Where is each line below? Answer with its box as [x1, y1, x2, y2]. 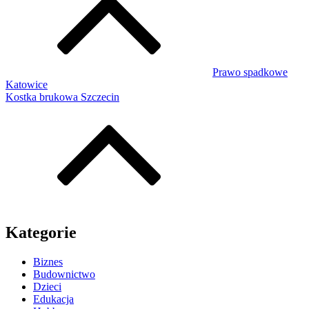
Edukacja [33, 293, 74, 305]
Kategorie [6, 223, 77, 242]
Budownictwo [33, 268, 95, 280]
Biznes [33, 256, 63, 268]
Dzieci [33, 281, 61, 292]
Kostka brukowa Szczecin [6, 91, 119, 103]
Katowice [6, 79, 48, 91]
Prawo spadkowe [212, 66, 288, 79]
